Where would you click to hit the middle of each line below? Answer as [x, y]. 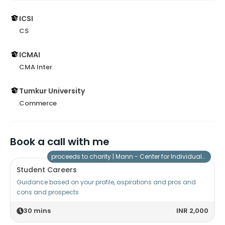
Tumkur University [52, 91]
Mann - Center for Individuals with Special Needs [158, 157]
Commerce [38, 103]
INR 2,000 [192, 211]
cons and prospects [48, 192]
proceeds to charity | [83, 157]
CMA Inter [36, 67]
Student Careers [47, 170]
